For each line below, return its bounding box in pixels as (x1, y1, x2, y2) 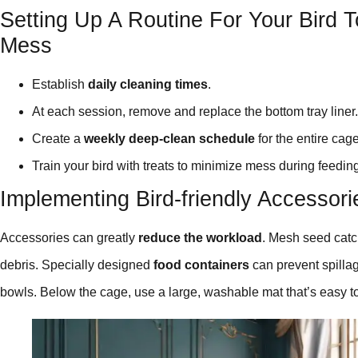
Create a (32, 131, 84, 145)
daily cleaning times (88, 77, 208, 91)
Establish (32, 77, 88, 91)
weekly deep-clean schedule (84, 131, 255, 145)
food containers (153, 257, 249, 272)
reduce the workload (138, 230, 262, 245)
